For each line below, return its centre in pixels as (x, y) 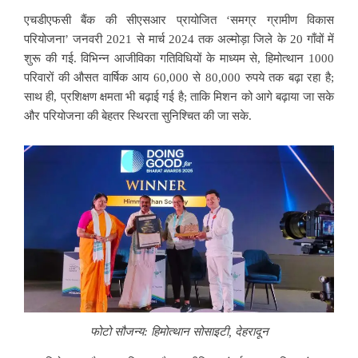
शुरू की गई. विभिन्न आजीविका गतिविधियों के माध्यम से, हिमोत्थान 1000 (179, 59)
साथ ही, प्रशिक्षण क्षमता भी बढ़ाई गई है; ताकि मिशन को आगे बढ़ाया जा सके (179, 97)
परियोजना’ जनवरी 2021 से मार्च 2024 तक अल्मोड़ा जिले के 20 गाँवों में (179, 40)
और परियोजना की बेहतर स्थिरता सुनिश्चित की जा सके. (138, 116)
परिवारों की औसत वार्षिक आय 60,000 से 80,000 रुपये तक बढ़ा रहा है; (179, 78)
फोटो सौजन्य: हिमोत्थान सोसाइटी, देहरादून (179, 331)
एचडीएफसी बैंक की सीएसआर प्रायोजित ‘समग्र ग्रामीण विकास (179, 20)
